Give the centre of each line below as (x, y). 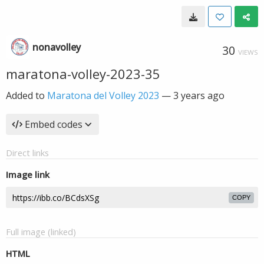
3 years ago (199, 95)
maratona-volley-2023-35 (83, 74)
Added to (27, 95)
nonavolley (57, 47)
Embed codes (54, 124)
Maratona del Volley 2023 (103, 95)
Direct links (27, 153)
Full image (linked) (41, 232)
